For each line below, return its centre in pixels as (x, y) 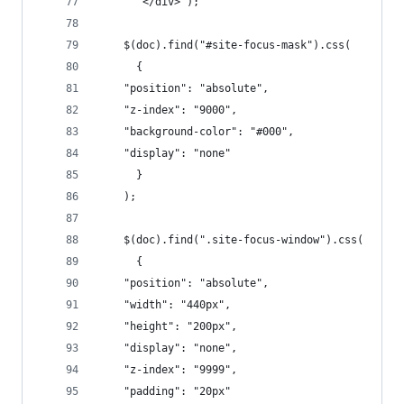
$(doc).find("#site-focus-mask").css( (225, 45)
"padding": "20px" (177, 391)
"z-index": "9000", (180, 110)
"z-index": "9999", (180, 370)
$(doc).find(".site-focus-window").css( (231, 240)
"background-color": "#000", (209, 132)
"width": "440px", (177, 305)
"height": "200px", (180, 326)
